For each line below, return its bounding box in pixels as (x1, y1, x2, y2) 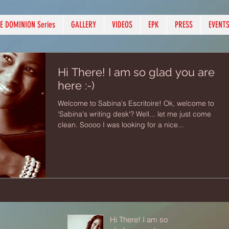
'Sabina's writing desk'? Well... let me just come (58, 109, 136, 119)
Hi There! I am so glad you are (58, 65, 215, 79)
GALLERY (71, 19, 96, 30)
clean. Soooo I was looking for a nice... (80, 120, 184, 129)
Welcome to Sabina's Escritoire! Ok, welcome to (58, 99, 164, 108)
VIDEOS (112, 19, 132, 30)
